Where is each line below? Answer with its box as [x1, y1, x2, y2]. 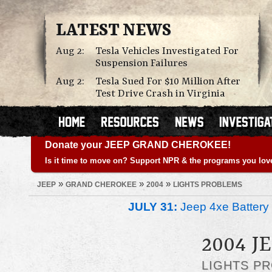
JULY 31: [128, 200, 177, 214]
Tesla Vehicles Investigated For [95, 46, 239, 57]
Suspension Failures [95, 58, 188, 69]
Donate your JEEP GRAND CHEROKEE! [45, 140, 231, 150]
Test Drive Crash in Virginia [95, 88, 225, 100]
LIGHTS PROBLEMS [173, 180, 242, 189]
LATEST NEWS [56, 21, 171, 41]
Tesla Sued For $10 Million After [95, 76, 240, 87]
